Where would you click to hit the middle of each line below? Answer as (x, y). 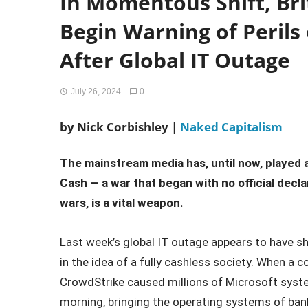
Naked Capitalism (231, 127)
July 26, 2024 (96, 91)
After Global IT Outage (175, 60)
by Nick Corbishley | (120, 127)
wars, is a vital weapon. (122, 202)
